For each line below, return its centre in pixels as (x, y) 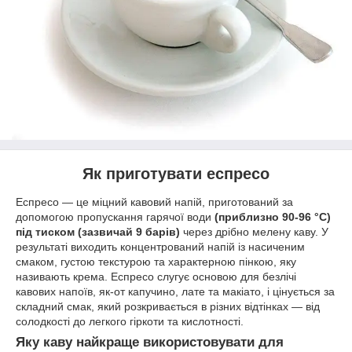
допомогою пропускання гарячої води (115, 216)
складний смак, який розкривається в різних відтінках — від (168, 306)
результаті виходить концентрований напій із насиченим (160, 246)
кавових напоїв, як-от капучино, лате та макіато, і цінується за (175, 291)
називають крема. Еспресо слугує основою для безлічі (156, 276)
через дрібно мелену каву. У (256, 231)
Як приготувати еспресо (176, 174)
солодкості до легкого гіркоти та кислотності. (130, 321)
